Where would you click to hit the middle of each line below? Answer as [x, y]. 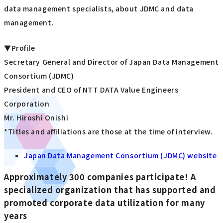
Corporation [27, 103]
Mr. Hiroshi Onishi [36, 117]
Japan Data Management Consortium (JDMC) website [120, 156]
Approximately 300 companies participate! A [100, 176]
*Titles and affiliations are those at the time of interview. [109, 131]
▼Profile [20, 48]
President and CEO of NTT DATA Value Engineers [91, 89]
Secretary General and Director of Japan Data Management [111, 61]
